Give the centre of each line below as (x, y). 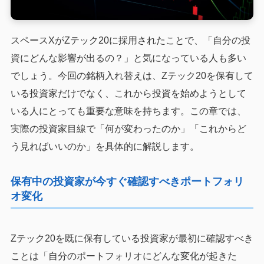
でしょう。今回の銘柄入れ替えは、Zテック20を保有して (132, 75)
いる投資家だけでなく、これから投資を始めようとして (128, 93)
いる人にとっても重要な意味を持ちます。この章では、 (128, 111)
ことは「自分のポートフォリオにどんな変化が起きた (123, 256)
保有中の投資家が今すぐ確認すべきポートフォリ (127, 181)
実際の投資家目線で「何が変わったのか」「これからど (128, 128)
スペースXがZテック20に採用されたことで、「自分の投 (130, 40)
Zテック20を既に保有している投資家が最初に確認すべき (132, 238)
